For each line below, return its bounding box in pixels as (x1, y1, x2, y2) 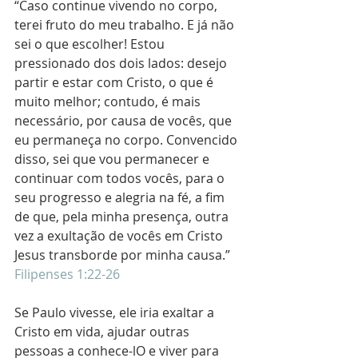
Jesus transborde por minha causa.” (14, 246, 233, 265)
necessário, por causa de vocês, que (14, 112, 235, 130)
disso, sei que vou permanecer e (14, 150, 213, 169)
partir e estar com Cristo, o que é (14, 74, 217, 92)
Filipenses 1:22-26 (14, 265, 120, 284)
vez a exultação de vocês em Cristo (14, 227, 226, 245)
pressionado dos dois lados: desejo (14, 54, 230, 73)
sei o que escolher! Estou (14, 35, 168, 54)
